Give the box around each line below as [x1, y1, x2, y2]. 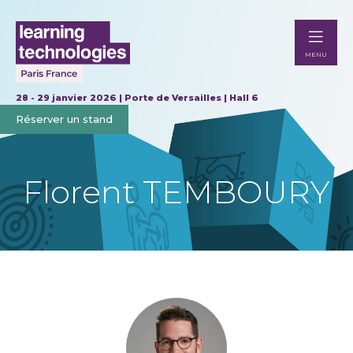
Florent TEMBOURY [23, 173, 330, 211]
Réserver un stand [16, 113, 113, 125]
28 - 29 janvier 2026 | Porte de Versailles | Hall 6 [16, 92, 258, 103]
